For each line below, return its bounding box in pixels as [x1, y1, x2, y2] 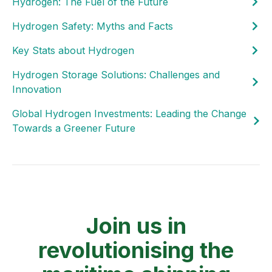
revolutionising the [38, 236, 234, 263]
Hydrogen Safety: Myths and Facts [12, 19, 173, 32]
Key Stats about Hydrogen [12, 44, 134, 56]
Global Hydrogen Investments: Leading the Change [12, 107, 246, 120]
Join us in [86, 212, 186, 239]
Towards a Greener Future [12, 121, 135, 134]
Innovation [12, 83, 61, 95]
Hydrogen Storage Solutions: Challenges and [12, 68, 220, 81]
